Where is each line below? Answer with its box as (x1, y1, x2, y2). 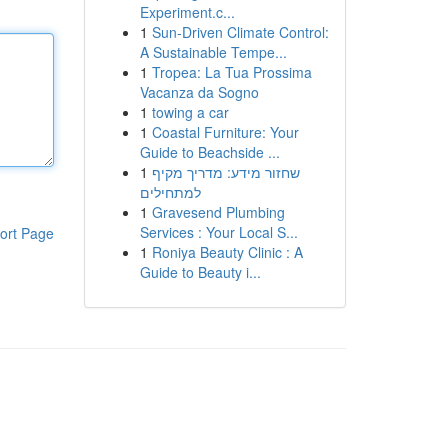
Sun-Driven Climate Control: (151, 22, 329, 42)
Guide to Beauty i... (139, 262, 261, 282)
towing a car (151, 102, 229, 122)
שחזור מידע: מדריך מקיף (151, 162, 300, 182)
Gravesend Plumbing (151, 202, 285, 222)
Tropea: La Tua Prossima (151, 62, 312, 82)
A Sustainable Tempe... (139, 42, 287, 62)
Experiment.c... (139, 2, 235, 22)
